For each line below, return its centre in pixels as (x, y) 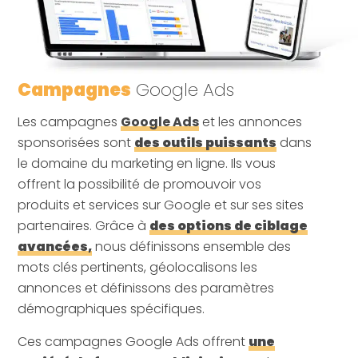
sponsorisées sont (76, 143)
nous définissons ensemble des (192, 247)
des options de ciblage (229, 226)
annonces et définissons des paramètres (146, 288)
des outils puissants (206, 143)
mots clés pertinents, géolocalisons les (138, 268)
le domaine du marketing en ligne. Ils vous (147, 164)
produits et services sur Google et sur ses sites (161, 205)
